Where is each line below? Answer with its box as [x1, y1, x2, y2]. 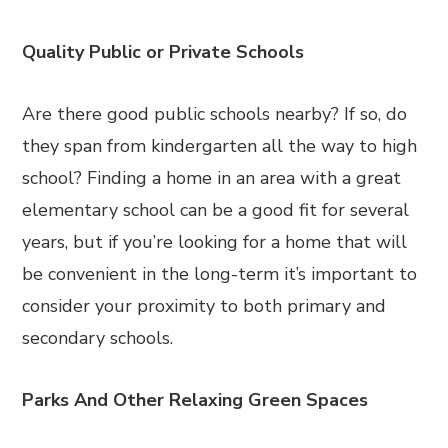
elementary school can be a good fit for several [22, 198, 410, 222]
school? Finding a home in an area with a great [22, 166, 402, 190]
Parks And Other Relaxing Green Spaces [22, 388, 369, 412]
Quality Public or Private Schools [22, 40, 305, 64]
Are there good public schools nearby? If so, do [22, 102, 408, 126]
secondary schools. [22, 326, 174, 350]
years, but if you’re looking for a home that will [22, 230, 408, 254]
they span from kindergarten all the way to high [22, 134, 418, 158]
